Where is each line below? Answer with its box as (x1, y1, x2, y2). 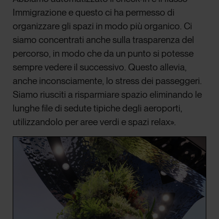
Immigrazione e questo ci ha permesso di (13, 7, 175, 19)
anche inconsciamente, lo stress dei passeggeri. (13, 75, 202, 87)
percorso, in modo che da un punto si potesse (13, 48, 194, 60)
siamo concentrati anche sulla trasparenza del (13, 34, 195, 46)
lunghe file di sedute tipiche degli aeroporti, (13, 103, 183, 114)
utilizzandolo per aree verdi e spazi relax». (13, 116, 178, 128)
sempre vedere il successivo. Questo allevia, (13, 62, 187, 73)
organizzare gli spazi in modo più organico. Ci (13, 21, 193, 32)
